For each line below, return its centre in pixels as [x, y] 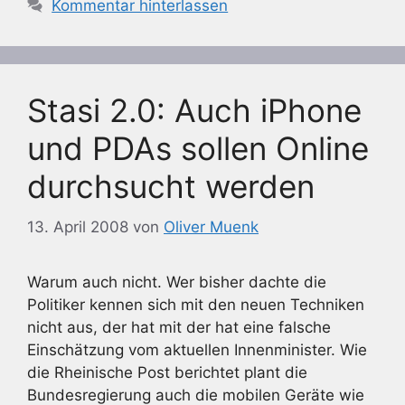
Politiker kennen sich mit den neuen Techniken [196, 304]
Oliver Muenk [211, 226]
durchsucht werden [171, 186]
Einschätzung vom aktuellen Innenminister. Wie [197, 349]
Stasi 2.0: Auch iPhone [194, 110]
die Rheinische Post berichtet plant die [167, 372]
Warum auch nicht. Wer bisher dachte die [177, 282]
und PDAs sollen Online [198, 148]
